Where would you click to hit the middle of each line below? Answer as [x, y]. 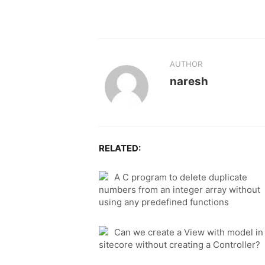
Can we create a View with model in [189, 232]
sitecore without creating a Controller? [180, 245]
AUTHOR [186, 64]
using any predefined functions [164, 202]
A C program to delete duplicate [181, 177]
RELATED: [120, 149]
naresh [189, 81]
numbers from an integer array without [180, 190]
